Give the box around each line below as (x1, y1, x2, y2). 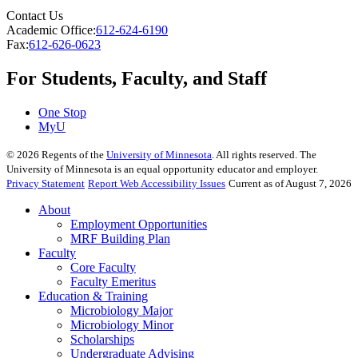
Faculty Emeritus (70, 275, 156, 289)
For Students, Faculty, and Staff (6, 68, 267, 89)
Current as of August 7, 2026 (229, 177, 352, 190)
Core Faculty (70, 261, 136, 275)
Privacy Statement (6, 177, 85, 190)
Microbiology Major (70, 304, 173, 318)
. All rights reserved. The (212, 149, 316, 161)
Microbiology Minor (70, 318, 173, 332)
